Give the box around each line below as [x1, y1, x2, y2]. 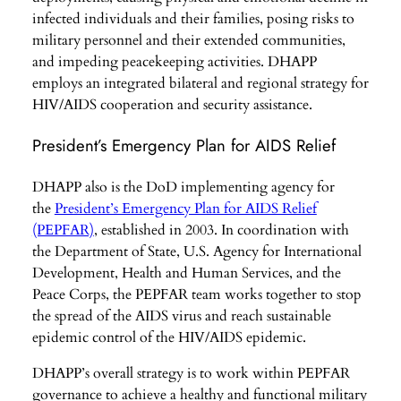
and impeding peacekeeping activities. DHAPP [31, 52, 317, 73]
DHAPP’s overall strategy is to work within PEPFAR [31, 363, 350, 383]
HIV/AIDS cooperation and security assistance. [31, 95, 312, 115]
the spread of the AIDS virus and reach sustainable [31, 305, 331, 326]
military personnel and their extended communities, [31, 30, 346, 51]
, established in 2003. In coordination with [93, 219, 349, 240]
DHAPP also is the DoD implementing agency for [31, 176, 335, 197]
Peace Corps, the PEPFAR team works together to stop [31, 284, 362, 304]
